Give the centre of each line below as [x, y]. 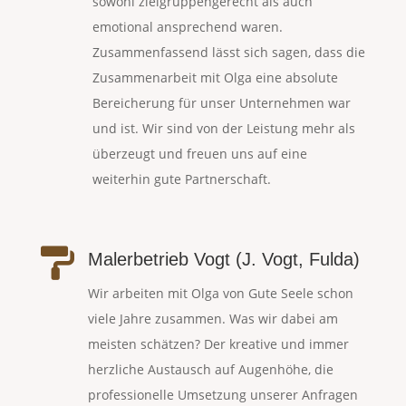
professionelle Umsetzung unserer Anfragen [222, 395]
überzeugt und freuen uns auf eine [199, 154]
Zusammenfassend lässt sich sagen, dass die [228, 53]
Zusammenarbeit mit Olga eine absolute [215, 78]
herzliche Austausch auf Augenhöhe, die [210, 370]
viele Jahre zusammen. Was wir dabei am [213, 319]
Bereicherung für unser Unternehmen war [221, 103]
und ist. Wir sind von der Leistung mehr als [223, 129]
